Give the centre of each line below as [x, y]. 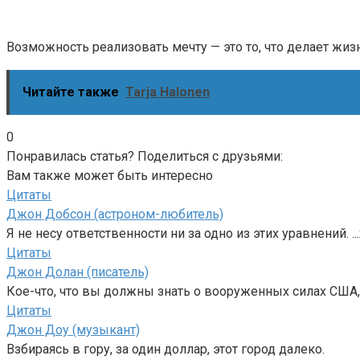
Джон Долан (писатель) [78, 272]
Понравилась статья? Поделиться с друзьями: [145, 156]
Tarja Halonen [168, 92]
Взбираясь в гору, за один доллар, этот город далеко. [166, 349]
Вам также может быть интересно [110, 175]
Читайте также [71, 92]
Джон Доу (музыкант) [73, 329]
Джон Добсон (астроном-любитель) [115, 214]
